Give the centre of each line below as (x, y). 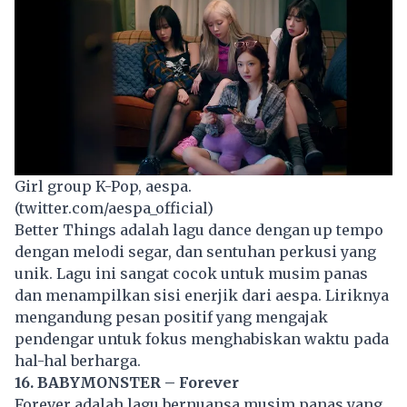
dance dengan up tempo (294, 229)
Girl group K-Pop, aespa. (103, 186)
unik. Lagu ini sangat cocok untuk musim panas (191, 273)
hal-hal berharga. (78, 360)
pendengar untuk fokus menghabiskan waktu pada (202, 338)
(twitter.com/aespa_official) (114, 208)
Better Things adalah (94, 229)
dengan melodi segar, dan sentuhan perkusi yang (195, 251)
